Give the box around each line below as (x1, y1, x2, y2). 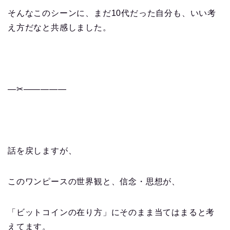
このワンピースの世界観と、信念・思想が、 (8, 177, 180, 186)
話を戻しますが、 (8, 146, 77, 156)
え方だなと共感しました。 (8, 23, 111, 32)
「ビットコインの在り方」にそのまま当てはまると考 (8, 208, 215, 217)
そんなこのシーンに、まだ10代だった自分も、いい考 (8, 9, 216, 18)
